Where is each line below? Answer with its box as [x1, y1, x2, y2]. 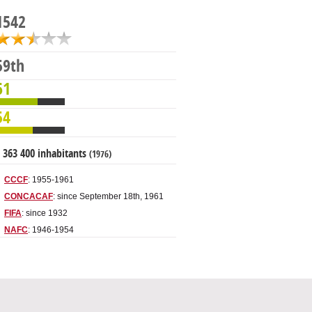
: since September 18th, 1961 [53, 192, 164, 202]
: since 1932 [22, 208, 68, 219]
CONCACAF [4, 192, 53, 202]
